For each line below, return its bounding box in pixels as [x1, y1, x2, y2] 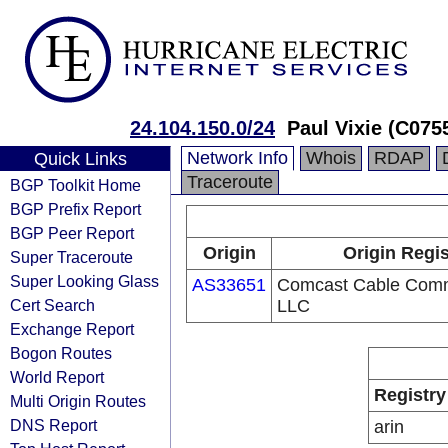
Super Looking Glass [10, 272, 159, 290]
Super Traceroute [10, 248, 133, 266]
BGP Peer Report [10, 224, 134, 242]
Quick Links [33, 149, 127, 169]
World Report [10, 368, 104, 386]
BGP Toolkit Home [10, 176, 141, 194]
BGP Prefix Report [10, 200, 141, 218]
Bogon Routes [10, 344, 112, 362]
